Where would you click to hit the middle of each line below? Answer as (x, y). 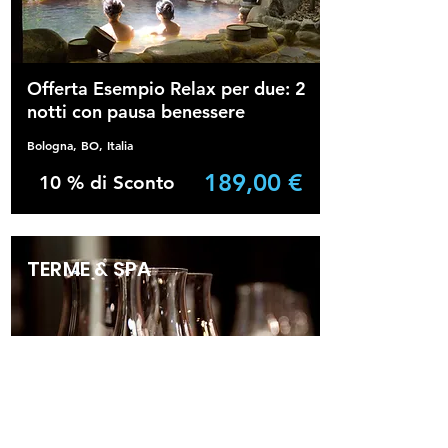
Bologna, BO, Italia (80, 145)
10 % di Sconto (107, 182)
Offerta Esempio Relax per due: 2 (166, 88)
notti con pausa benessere (136, 111)
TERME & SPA (89, 269)
